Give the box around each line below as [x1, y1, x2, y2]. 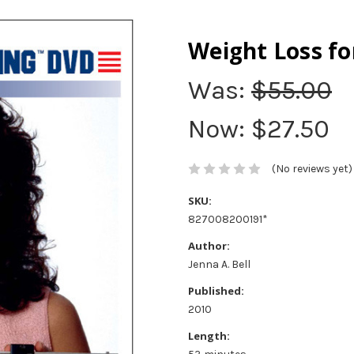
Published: [188, 284, 244, 299]
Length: [188, 329, 230, 344]
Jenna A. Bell [188, 258, 250, 272]
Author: [188, 239, 230, 254]
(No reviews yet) [271, 162, 352, 176]
